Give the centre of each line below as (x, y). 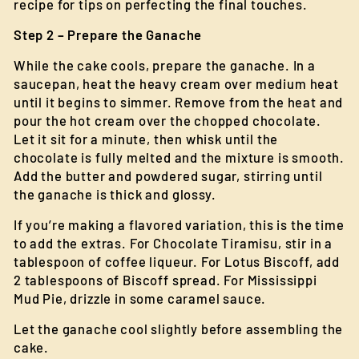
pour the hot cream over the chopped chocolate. (168, 120)
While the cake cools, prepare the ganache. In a (165, 65)
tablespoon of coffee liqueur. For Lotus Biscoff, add (177, 261)
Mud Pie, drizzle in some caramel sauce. (140, 298)
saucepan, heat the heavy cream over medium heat (176, 83)
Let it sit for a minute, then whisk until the (146, 139)
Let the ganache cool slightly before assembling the (179, 329)
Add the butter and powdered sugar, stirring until (168, 175)
